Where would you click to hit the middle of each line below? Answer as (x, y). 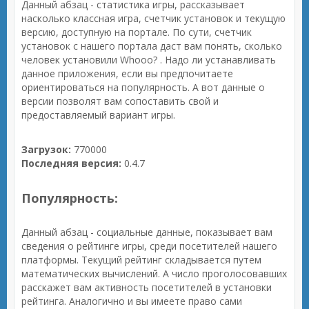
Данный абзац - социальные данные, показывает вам (147, 232)
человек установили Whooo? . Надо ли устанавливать (149, 60)
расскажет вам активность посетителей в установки (147, 287)
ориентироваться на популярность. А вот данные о (143, 87)
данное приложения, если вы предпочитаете (127, 73)
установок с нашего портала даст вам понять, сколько (152, 46)
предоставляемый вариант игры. (98, 115)
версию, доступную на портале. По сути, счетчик (137, 32)
